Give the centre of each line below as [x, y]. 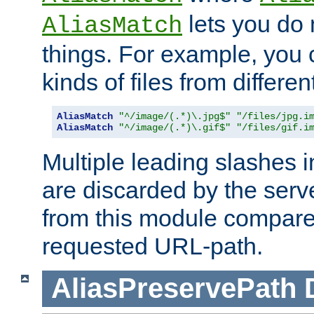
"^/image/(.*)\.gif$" [175, 127]
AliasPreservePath [173, 288]
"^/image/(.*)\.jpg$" [175, 116]
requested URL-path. [152, 246]
